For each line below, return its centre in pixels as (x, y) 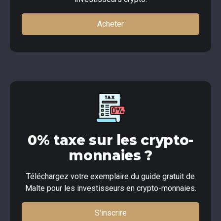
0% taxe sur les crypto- (110, 140)
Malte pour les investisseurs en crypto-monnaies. (110, 188)
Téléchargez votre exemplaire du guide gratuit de (110, 177)
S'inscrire (110, 213)
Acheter (110, 24)
